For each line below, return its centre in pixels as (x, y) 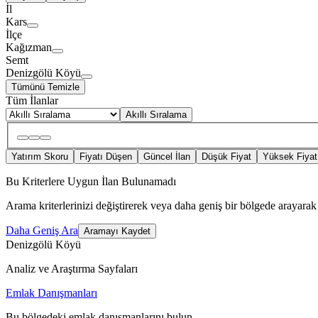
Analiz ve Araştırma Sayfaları (72, 269)
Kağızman (29, 48)
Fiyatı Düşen (106, 157)
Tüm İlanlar (32, 101)
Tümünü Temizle (45, 87)
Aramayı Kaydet (117, 231)
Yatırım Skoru (40, 157)
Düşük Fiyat (226, 157)
